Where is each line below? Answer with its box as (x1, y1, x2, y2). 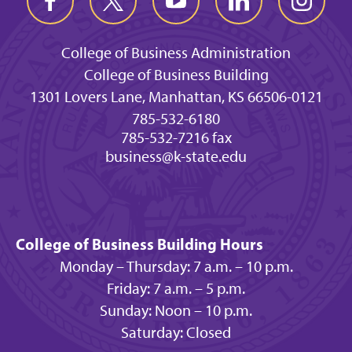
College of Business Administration (61, 43, 291, 62)
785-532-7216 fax (120, 128, 232, 147)
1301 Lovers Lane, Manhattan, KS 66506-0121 (29, 87, 323, 106)
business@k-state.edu (105, 147, 247, 166)
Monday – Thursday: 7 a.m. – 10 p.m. (59, 257, 293, 276)
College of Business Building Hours (16, 234, 263, 254)
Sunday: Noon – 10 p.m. (100, 301, 252, 320)
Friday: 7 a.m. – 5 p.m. (107, 279, 245, 298)
